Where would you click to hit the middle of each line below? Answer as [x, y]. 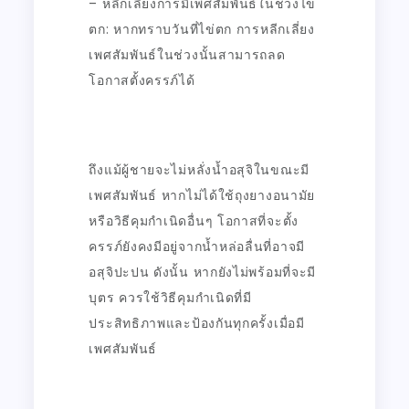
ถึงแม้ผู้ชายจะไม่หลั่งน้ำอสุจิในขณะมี [199, 169]
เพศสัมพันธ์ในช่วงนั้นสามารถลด [187, 54]
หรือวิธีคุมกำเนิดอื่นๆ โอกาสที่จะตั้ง [194, 220]
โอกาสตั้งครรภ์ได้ [142, 80]
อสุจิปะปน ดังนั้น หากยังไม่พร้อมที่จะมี [203, 272]
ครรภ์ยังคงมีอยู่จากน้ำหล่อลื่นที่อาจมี [197, 246]
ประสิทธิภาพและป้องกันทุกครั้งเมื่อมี [197, 323]
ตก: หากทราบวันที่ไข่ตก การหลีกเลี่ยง [202, 29]
